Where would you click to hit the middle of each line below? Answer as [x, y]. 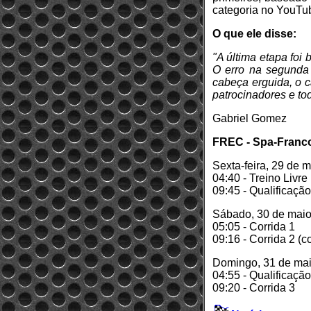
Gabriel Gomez [250, 118]
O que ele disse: [254, 34]
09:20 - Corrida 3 [254, 288]
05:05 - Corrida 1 [254, 227]
